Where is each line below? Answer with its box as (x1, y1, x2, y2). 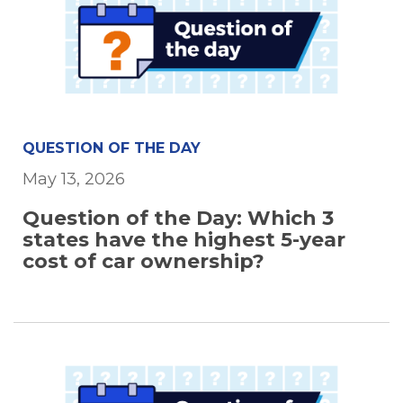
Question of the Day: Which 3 (22, 206, 334, 231)
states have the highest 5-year (22, 228, 345, 253)
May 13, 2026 (22, 169, 125, 190)
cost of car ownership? (22, 249, 264, 274)
